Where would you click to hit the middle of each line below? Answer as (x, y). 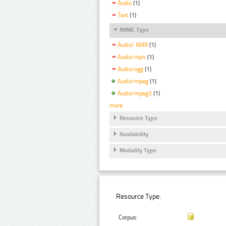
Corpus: (128, 218)
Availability (134, 134)
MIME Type (134, 30)
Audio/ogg (130, 69)
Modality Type (138, 151)
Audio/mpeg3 (135, 93)
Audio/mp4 (132, 57)
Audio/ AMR (133, 45)
